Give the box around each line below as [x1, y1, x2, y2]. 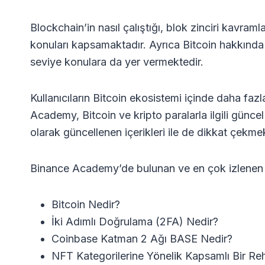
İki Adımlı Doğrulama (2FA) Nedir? [51, 215, 218, 228]
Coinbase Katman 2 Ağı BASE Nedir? [51, 232, 232, 245]
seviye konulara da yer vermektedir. [30, 55, 203, 68]
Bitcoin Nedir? [51, 198, 120, 211]
